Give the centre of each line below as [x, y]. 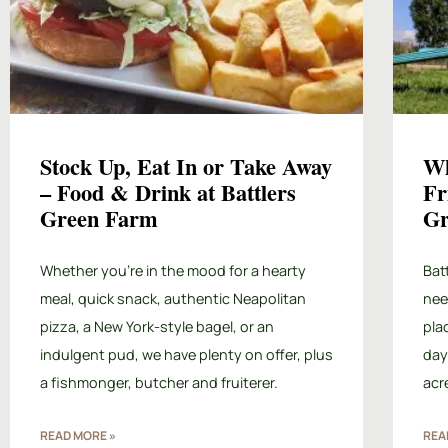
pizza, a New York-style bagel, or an [157, 326]
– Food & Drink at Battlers [168, 192]
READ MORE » [78, 435]
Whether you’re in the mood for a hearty [173, 270]
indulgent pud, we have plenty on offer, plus [186, 354]
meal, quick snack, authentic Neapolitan [173, 298]
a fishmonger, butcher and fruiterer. [159, 382]
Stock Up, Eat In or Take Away [186, 166]
